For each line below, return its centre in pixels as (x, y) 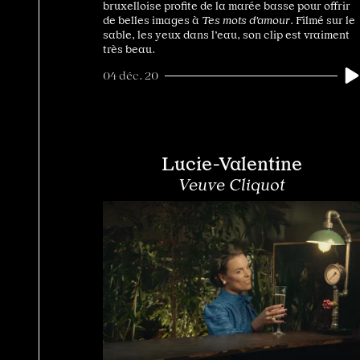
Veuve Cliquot (231, 185)
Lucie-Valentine (231, 164)
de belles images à (152, 20)
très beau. (129, 49)
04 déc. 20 (131, 76)
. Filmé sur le (323, 20)
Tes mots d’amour (246, 20)
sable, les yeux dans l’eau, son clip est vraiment (226, 35)
